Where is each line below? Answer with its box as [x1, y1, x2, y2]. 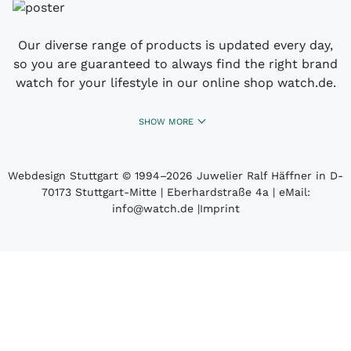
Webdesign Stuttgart [8, 168, 118, 182]
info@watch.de [111, 201, 194, 215]
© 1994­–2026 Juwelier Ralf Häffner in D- [118, 168, 343, 182]
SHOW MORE [139, 116, 194, 127]
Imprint [199, 201, 240, 215]
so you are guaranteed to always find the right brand [13, 56, 338, 71]
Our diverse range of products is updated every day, [18, 37, 333, 52]
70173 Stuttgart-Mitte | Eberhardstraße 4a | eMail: [41, 185, 310, 198]
